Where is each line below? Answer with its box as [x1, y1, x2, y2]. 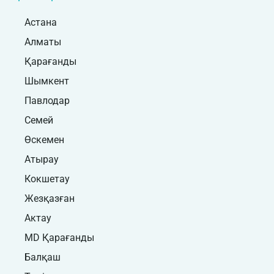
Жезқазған [24, 192, 75, 204]
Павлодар [24, 94, 70, 106]
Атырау [24, 153, 59, 165]
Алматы [24, 35, 61, 48]
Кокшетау [24, 172, 70, 185]
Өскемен [24, 133, 64, 146]
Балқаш [24, 251, 61, 263]
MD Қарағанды [24, 231, 94, 243]
